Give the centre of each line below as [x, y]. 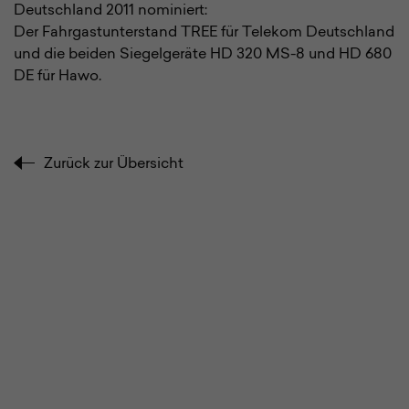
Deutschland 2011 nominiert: [112, 11]
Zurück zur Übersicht [114, 164]
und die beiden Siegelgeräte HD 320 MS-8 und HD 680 [203, 55]
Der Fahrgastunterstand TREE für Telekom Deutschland [204, 33]
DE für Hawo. [58, 77]
